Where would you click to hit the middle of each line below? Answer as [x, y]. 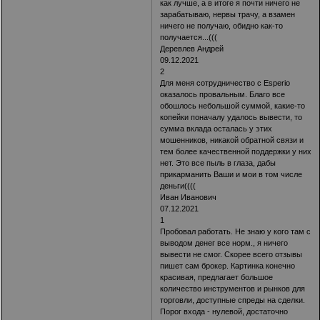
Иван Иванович [189, 197]
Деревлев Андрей [192, 49]
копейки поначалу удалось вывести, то [231, 117]
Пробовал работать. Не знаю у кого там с [236, 232]
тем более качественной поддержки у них [236, 152]
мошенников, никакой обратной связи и [232, 140]
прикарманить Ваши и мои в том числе [231, 175]
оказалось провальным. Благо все [223, 95]
